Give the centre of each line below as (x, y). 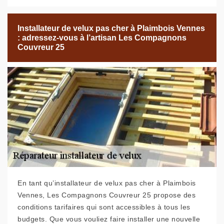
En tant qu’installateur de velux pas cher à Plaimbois (107, 183)
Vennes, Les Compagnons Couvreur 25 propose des (106, 195)
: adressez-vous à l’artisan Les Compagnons (102, 38)
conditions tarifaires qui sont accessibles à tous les (104, 207)
